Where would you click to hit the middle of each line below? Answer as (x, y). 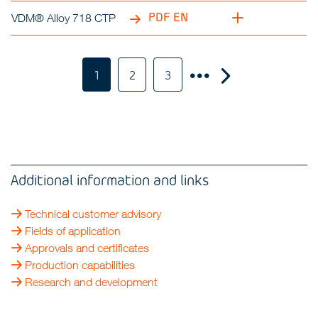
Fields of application (73, 231)
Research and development (92, 282)
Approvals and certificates (87, 248)
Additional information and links (110, 180)
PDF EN (167, 17)
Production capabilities (80, 265)
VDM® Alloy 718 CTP (64, 18)
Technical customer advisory (93, 214)
